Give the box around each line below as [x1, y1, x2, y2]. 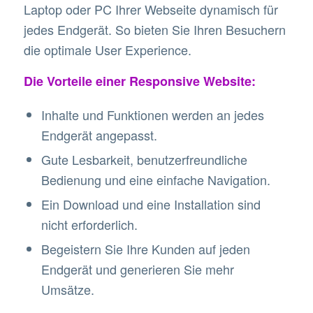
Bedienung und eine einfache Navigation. [41, 170, 270, 189]
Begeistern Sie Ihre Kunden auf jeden [41, 239, 250, 258]
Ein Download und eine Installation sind [41, 194, 261, 213]
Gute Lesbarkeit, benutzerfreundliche [41, 150, 247, 168]
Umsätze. [41, 279, 94, 298]
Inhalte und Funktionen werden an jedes [41, 105, 264, 124]
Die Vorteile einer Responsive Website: [23, 72, 256, 91]
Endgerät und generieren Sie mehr [41, 259, 234, 278]
